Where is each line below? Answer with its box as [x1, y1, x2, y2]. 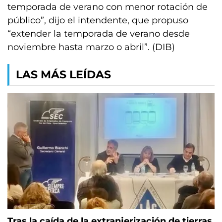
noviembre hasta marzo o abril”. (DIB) [7, 42, 175, 53]
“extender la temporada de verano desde [7, 28, 190, 39]
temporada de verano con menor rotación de [7, 1, 208, 12]
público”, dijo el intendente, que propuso [7, 15, 188, 26]
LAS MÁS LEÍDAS [16, 68, 111, 81]
